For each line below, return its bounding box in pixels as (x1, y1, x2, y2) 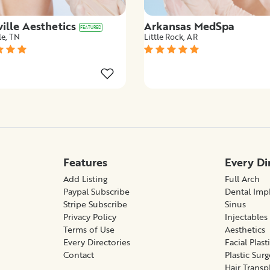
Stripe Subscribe (63, 197, 127, 210)
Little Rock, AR (144, 30, 198, 43)
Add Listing (63, 172, 107, 185)
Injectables (225, 210, 268, 223)
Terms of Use (63, 222, 115, 236)
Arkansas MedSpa (144, 17, 234, 34)
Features (63, 154, 107, 170)
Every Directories (63, 235, 130, 248)
